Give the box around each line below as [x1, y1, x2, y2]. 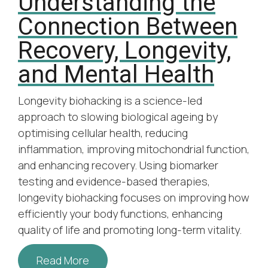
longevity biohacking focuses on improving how [18, 190, 249, 205]
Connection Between [18, 12, 237, 41]
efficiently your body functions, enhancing [18, 206, 223, 221]
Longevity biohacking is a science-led [18, 93, 202, 108]
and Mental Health [18, 60, 214, 89]
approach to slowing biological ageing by [18, 109, 218, 124]
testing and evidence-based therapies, [18, 173, 210, 188]
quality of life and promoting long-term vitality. [18, 222, 242, 237]
